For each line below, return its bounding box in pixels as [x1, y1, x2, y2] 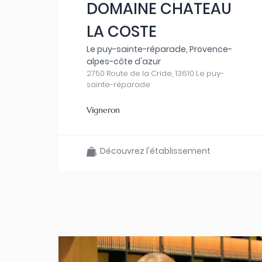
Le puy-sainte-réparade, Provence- [87, 43, 232, 55]
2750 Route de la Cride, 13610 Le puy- [87, 68, 224, 79]
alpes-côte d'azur [87, 56, 161, 67]
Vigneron [87, 105, 120, 115]
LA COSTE [87, 21, 157, 42]
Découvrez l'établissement [96, 145, 211, 157]
